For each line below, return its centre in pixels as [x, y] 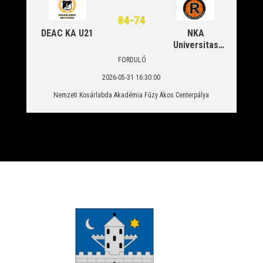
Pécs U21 [195, 57]
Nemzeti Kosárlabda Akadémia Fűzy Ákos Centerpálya [131, 95]
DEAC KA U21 [68, 33]
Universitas [195, 45]
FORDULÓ [131, 60]
